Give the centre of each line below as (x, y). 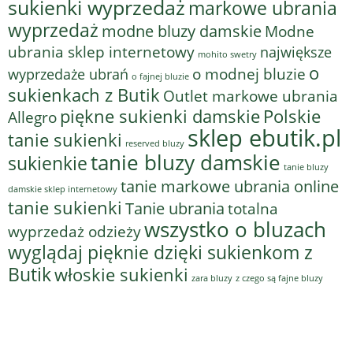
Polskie (292, 117)
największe (296, 52)
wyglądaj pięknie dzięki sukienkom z (160, 253)
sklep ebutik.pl (264, 138)
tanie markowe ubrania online (230, 186)
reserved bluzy (155, 144)
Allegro (32, 117)
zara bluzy (212, 279)
